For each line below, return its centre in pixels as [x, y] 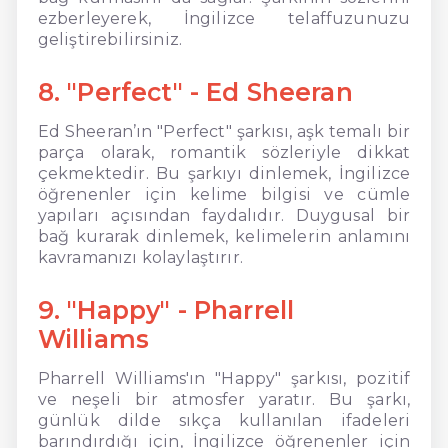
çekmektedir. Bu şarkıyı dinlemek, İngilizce [224, 173]
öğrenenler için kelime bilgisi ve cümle [224, 194]
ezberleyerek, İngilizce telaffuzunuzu [224, 18]
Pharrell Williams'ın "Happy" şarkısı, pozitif [224, 378]
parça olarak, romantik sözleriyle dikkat [224, 152]
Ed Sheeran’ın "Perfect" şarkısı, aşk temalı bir [224, 131]
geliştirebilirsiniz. [109, 39]
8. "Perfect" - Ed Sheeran [195, 91]
